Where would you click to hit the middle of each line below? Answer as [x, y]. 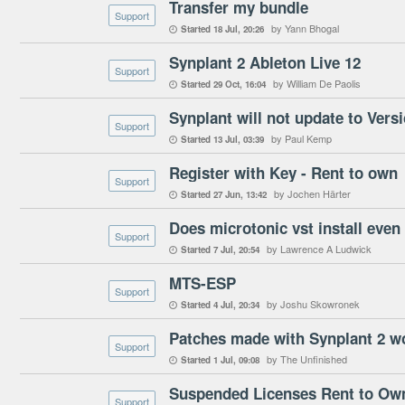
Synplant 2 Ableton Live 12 [265, 62]
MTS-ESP [202, 283]
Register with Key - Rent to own [283, 173]
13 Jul [226, 139]
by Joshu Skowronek [313, 304]
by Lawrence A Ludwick [319, 249]
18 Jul [226, 29]
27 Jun [227, 194]
